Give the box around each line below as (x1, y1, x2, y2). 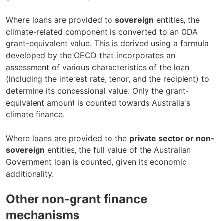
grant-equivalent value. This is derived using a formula (6, 38, 209, 48)
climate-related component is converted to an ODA (6, 27, 198, 37)
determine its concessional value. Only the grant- (6, 86, 189, 96)
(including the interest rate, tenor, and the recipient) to (6, 74, 209, 84)
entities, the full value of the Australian (45, 145, 191, 155)
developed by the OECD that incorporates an (6, 50, 175, 60)
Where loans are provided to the (6, 133, 129, 143)
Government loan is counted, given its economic (6, 157, 186, 167)
